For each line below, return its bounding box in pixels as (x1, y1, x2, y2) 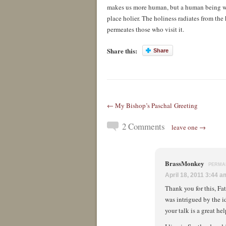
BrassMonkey (165, 158, 206, 168)
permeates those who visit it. (107, 25, 184, 34)
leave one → (172, 123, 206, 132)
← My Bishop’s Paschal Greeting (107, 101, 198, 110)
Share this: (107, 46, 137, 55)
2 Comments (122, 121, 165, 132)
